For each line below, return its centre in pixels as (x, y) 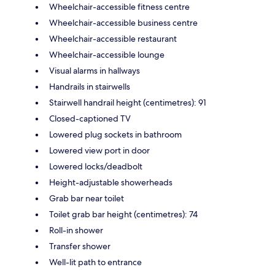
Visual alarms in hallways (95, 70)
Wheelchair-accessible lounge (107, 54)
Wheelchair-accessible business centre (123, 22)
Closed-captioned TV (90, 118)
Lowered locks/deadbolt (96, 166)
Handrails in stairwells (90, 86)
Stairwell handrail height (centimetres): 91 (128, 102)
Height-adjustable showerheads (111, 182)
